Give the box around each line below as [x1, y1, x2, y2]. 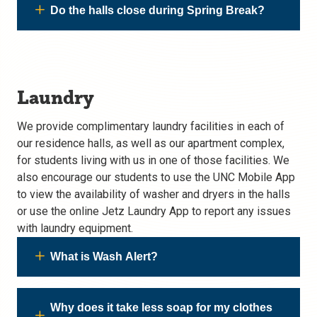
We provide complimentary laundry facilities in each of [17, 120, 284, 133]
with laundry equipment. [17, 221, 133, 235]
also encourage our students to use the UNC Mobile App [17, 171, 295, 184]
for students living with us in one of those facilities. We [17, 154, 289, 167]
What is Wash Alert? [50, 250, 158, 263]
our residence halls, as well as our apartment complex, [17, 137, 284, 150]
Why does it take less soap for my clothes [50, 301, 272, 313]
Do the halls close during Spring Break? [50, 4, 265, 16]
